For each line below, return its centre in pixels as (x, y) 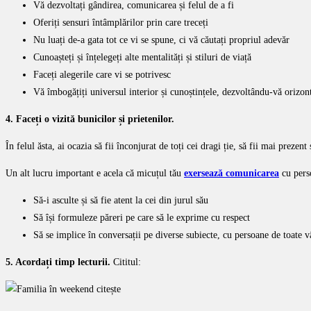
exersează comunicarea (232, 173)
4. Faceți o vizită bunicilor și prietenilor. (90, 119)
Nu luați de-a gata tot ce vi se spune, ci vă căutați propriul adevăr (161, 40)
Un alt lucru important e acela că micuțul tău (95, 173)
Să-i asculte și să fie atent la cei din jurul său (121, 200)
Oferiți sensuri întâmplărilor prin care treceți (121, 22)
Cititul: (127, 262)
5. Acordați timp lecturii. (59, 262)
